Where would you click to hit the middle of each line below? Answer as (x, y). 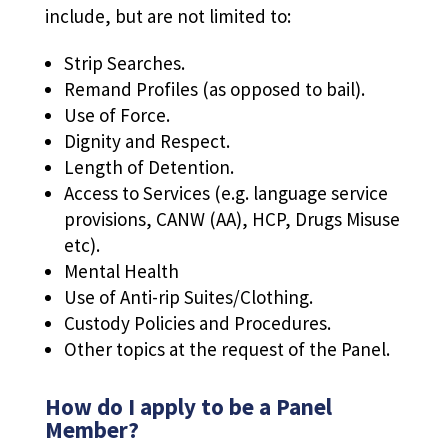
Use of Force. (116, 115)
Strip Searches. (124, 63)
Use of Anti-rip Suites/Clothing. (188, 297)
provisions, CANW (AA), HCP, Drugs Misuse (231, 219)
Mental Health (121, 271)
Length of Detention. (148, 167)
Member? (91, 430)
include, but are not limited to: (167, 16)
